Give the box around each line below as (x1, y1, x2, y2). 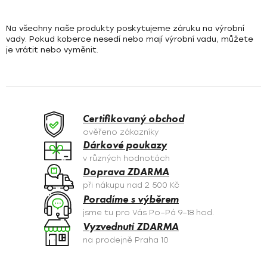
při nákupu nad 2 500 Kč (83, 181, 179, 190)
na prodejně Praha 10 (83, 235, 169, 245)
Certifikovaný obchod (83, 111, 184, 125)
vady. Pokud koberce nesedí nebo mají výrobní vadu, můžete (6, 35, 253, 44)
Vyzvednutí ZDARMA (83, 220, 179, 234)
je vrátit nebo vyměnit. (6, 45, 98, 55)
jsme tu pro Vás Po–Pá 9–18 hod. (83, 208, 215, 218)
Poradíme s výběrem (83, 193, 179, 206)
